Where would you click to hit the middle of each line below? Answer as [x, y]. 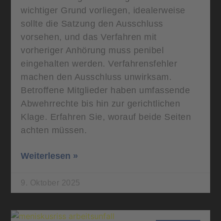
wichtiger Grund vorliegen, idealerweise [103, 10]
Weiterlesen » [50, 156]
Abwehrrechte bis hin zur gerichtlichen [101, 103]
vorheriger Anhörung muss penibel [92, 50]
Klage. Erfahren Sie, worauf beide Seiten [106, 117]
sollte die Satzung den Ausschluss [92, 23]
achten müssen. [54, 130]
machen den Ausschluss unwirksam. [96, 77]
